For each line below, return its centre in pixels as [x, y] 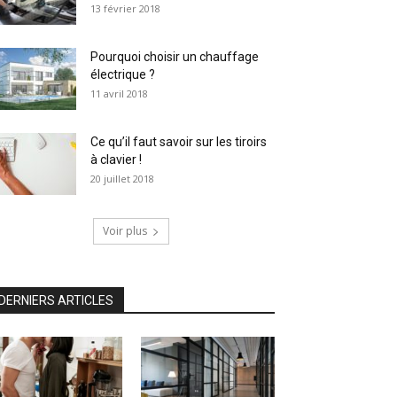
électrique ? [123, 74]
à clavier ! [116, 160]
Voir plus [125, 231]
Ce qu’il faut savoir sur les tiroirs [179, 142]
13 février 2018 [125, 8]
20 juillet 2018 [122, 179]
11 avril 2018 [119, 93]
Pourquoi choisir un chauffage [175, 57]
